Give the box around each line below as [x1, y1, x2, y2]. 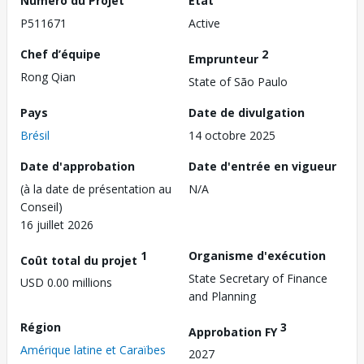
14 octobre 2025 [188, 127, 275, 143]
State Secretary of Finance [188, 270, 327, 286]
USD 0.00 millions [20, 275, 112, 291]
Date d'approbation [20, 158, 135, 174]
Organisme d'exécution [188, 247, 326, 263]
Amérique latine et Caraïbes [20, 341, 166, 357]
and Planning [188, 288, 256, 304]
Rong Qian [20, 69, 76, 84]
